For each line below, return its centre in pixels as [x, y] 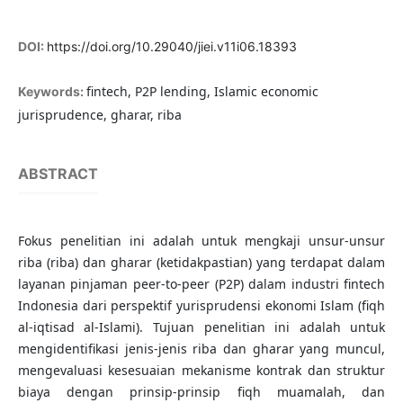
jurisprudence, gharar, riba [99, 115]
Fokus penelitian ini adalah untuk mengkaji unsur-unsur [201, 241]
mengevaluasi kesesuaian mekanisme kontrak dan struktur [201, 371]
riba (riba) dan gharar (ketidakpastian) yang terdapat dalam [201, 263]
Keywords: [52, 92]
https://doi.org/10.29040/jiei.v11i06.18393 [171, 47]
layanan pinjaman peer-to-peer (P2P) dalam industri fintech [201, 284]
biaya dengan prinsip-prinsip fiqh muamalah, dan [201, 392]
